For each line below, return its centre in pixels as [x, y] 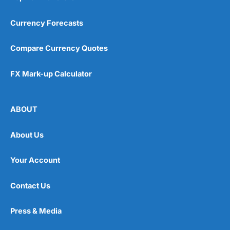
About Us [27, 135]
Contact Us [30, 186]
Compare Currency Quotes [59, 49]
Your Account [35, 160]
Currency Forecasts [47, 23]
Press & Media [36, 211]
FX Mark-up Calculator [51, 74]
